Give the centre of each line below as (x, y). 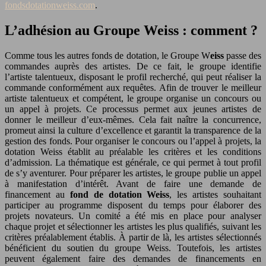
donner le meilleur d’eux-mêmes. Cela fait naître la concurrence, (133, 119)
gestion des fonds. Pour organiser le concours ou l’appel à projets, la (133, 141)
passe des (243, 55)
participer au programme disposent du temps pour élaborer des (133, 205)
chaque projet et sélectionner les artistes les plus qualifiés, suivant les (133, 226)
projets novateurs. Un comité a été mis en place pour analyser (133, 216)
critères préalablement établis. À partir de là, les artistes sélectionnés (133, 237)
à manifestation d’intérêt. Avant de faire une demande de (133, 183)
